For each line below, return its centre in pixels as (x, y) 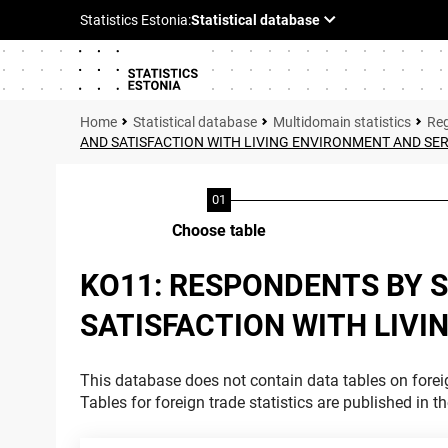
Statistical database (195, 122)
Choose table (219, 230)
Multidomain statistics (342, 122)
